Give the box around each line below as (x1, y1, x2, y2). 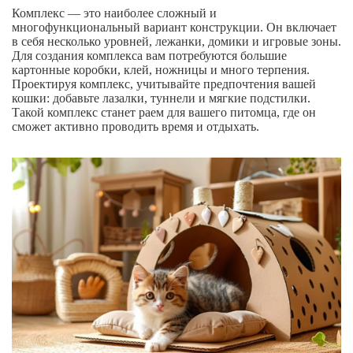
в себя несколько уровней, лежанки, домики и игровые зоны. (12, 35, 341, 49)
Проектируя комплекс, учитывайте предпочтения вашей (12, 77, 316, 91)
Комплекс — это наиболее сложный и (12, 6, 217, 20)
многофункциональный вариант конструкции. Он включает (12, 20, 336, 35)
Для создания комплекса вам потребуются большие (12, 49, 287, 63)
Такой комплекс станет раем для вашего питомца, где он (12, 106, 316, 120)
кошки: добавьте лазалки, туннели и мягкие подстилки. (12, 91, 310, 106)
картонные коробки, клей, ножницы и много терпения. (12, 63, 310, 77)
